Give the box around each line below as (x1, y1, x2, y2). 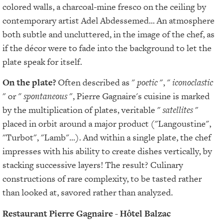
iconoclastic (172, 76, 213, 89)
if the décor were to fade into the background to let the (2, 41, 212, 54)
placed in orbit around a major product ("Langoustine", (2, 117, 211, 130)
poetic (137, 76, 158, 89)
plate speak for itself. (2, 55, 82, 68)
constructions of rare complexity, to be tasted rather (2, 172, 202, 185)
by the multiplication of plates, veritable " (2, 104, 163, 116)
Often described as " (58, 76, 137, 89)
